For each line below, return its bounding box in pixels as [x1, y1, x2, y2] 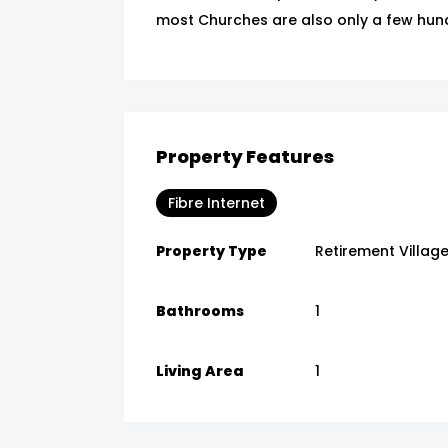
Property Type [156, 240, 267, 261]
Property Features [156, 143, 334, 169]
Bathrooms [156, 300, 244, 321]
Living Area [156, 360, 244, 381]
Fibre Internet [168, 192, 265, 213]
